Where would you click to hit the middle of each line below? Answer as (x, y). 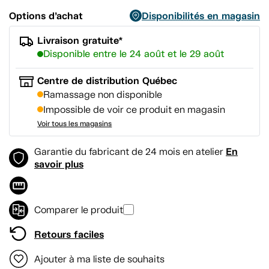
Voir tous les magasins (75, 123)
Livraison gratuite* (80, 40)
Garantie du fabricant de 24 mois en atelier (129, 152)
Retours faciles (69, 234)
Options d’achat (46, 16)
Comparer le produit (79, 210)
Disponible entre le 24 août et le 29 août (134, 54)
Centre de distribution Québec (107, 80)
